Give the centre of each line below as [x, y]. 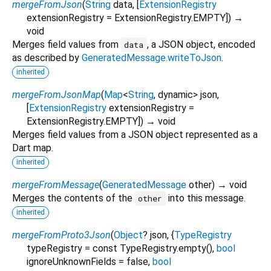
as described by [47, 57]
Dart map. [33, 148]
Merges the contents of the [73, 198]
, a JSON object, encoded [201, 44]
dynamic [175, 94]
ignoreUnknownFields [71, 261]
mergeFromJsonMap [57, 94]
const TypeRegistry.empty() [152, 248]
